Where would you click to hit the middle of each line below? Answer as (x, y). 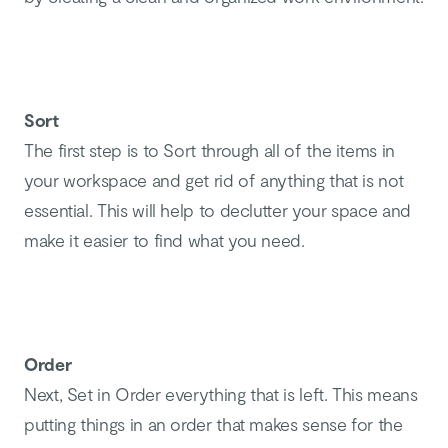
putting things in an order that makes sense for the (213, 424)
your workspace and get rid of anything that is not (214, 180)
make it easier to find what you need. (164, 240)
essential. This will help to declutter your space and (217, 210)
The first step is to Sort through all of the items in (209, 150)
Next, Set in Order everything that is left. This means (221, 394)
